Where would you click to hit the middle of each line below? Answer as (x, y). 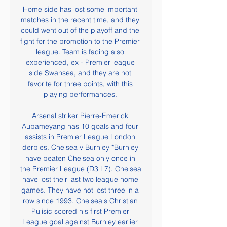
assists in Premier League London (80, 137)
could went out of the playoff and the (80, 30)
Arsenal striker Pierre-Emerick (80, 116)
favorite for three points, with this (80, 84)
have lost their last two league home (80, 179)
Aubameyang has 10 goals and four (80, 126)
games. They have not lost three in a (80, 190)
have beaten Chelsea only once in (80, 158)
